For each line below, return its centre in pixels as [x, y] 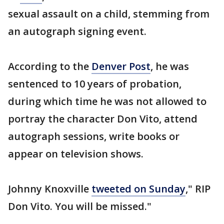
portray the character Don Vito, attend [103, 119]
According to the [50, 66]
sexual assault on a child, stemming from [109, 14]
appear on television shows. [76, 154]
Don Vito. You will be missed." [80, 206]
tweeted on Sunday [138, 189]
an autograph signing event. [77, 31]
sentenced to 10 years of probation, [95, 84]
